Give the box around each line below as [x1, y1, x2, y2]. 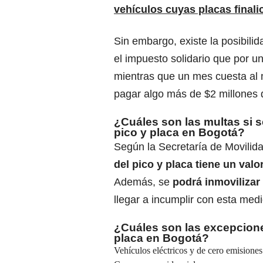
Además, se [114, 176, 173, 188]
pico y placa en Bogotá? [114, 126, 245, 139]
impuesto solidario [125, 53, 210, 65]
